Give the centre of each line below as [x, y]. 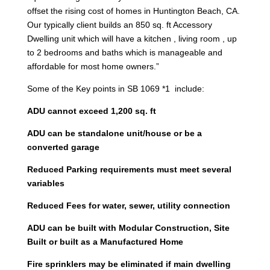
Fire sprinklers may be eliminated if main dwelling [129, 264]
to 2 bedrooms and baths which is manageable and [124, 52]
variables [46, 183]
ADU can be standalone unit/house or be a [114, 133]
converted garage [63, 147]
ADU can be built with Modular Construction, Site [128, 228]
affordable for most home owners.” [94, 66]
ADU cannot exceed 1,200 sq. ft [91, 111]
